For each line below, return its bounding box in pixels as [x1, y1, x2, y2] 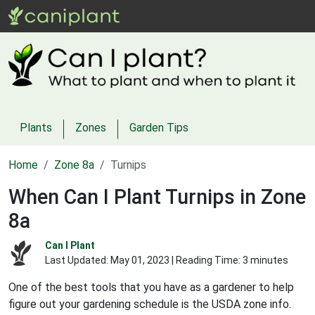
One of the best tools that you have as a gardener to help [8, 280, 294, 294]
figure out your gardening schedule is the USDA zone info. [8, 297, 291, 311]
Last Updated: [45, 254, 110, 266]
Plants [20, 120, 52, 134]
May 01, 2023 [110, 254, 169, 266]
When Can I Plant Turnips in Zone [8, 184, 306, 209]
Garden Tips [129, 120, 188, 134]
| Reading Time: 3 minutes [169, 254, 288, 266]
